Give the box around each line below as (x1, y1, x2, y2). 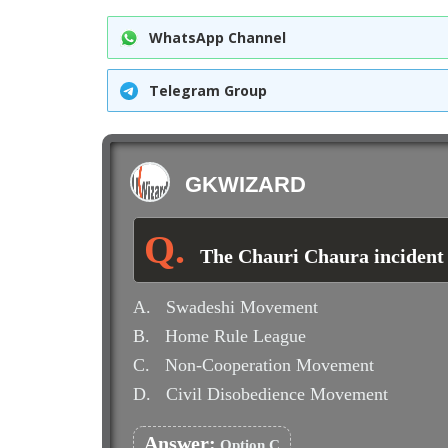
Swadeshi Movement (166, 297, 318, 317)
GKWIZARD (185, 172, 306, 197)
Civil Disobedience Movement (166, 384, 388, 404)
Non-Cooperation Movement (165, 355, 374, 375)
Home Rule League (165, 326, 306, 346)
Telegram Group (149, 81, 267, 100)
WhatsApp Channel (148, 28, 286, 47)
